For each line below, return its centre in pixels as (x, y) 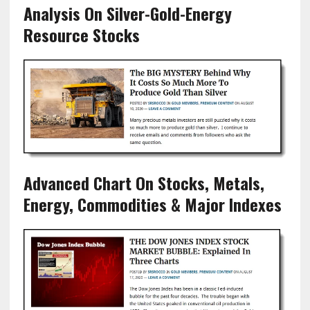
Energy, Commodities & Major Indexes (152, 204)
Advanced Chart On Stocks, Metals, (144, 183)
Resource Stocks (81, 35)
